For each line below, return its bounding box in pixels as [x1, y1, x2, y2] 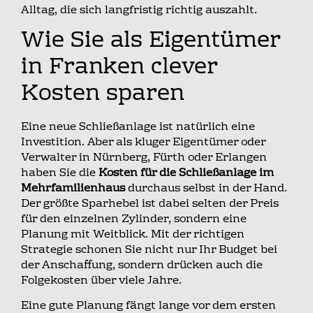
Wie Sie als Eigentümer [21, 22, 279, 61]
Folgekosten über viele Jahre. [21, 270, 182, 291]
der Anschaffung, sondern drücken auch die [21, 255, 263, 275]
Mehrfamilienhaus [21, 178, 125, 198]
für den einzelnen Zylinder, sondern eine [21, 209, 247, 229]
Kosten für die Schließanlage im [99, 163, 274, 183]
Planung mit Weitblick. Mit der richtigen [21, 224, 245, 245]
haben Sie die [21, 163, 99, 183]
